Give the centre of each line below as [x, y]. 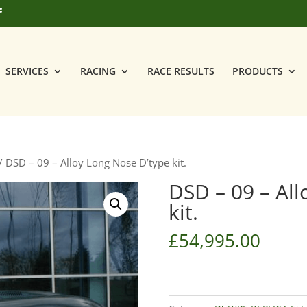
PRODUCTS [258, 71]
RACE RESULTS [181, 71]
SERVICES [27, 71]
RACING [98, 71]
